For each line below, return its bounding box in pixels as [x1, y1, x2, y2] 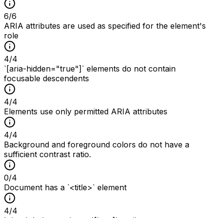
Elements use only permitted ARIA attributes [4, 106, 167, 116]
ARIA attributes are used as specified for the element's [4, 20, 206, 31]
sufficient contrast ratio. [4, 149, 91, 159]
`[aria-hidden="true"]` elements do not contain [4, 63, 176, 73]
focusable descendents [4, 73, 89, 83]
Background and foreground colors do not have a [4, 139, 189, 149]
